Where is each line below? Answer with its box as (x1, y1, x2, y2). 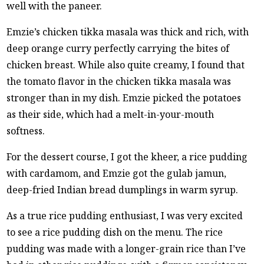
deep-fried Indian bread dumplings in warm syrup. (6, 183, 239, 196)
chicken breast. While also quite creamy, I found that (6, 58, 245, 71)
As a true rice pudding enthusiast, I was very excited (6, 209, 243, 222)
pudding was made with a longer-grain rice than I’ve (6, 242, 246, 255)
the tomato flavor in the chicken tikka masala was (6, 74, 232, 88)
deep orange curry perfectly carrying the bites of (6, 41, 230, 55)
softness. (6, 124, 45, 137)
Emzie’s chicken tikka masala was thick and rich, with (6, 25, 249, 38)
